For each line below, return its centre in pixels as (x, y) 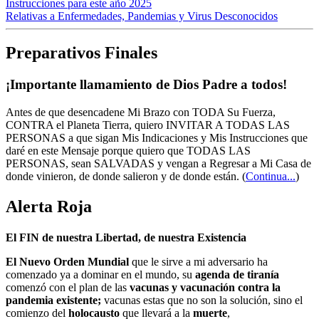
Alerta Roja (49, 206)
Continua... (271, 177)
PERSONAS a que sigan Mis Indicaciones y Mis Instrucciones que (157, 138)
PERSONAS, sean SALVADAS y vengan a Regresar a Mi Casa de (158, 164)
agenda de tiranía (237, 275)
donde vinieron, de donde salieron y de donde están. (122, 177)
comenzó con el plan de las (68, 288)
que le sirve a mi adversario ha (198, 262)
